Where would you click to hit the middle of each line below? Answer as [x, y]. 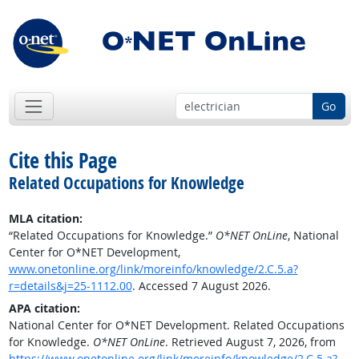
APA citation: [44, 309]
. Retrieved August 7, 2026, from [250, 342]
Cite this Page [63, 161]
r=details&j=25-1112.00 [70, 286]
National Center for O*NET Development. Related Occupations [176, 325]
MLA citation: [45, 219]
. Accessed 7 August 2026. [201, 286]
